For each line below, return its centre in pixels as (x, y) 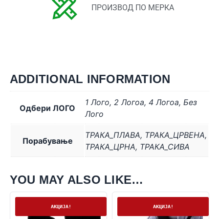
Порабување (47, 141)
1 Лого (97, 102)
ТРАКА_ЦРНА (110, 147)
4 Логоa (164, 102)
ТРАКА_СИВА (165, 147)
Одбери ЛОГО (47, 108)
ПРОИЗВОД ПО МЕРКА (133, 7)
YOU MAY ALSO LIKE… (77, 180)
